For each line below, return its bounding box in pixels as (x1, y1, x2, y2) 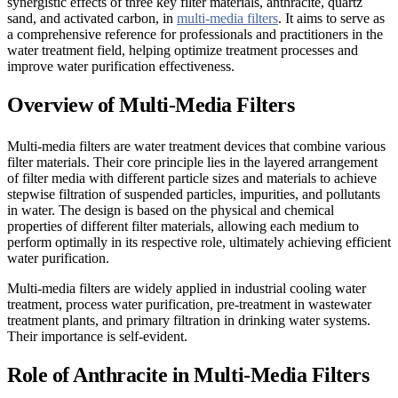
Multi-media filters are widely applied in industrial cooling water (7, 280, 366, 296)
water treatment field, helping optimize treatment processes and (7, 42, 358, 58)
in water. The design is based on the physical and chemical (7, 202, 334, 218)
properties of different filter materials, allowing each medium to (7, 218, 359, 234)
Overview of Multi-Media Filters (7, 92, 295, 116)
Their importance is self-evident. (7, 328, 187, 344)
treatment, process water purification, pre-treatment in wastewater (7, 296, 371, 312)
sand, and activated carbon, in (7, 10, 177, 26)
